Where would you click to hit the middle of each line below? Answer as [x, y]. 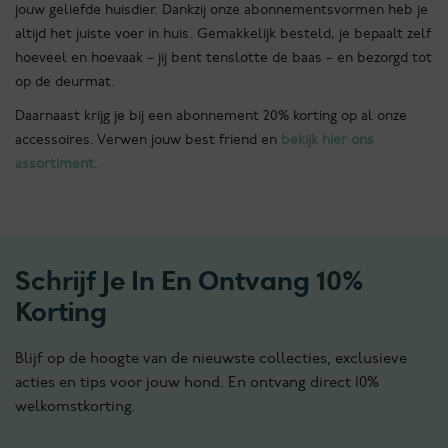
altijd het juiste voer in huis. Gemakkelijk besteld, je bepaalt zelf [223, 34]
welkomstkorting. [75, 406]
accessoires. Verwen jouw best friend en [148, 140]
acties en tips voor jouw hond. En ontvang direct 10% [197, 382]
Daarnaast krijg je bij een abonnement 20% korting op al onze [211, 116]
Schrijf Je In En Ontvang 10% [190, 281]
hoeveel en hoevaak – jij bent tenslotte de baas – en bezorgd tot [223, 58]
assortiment [54, 164]
